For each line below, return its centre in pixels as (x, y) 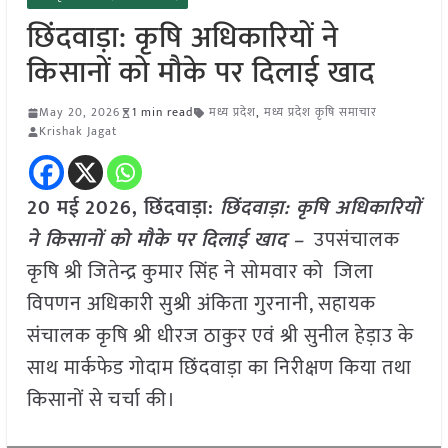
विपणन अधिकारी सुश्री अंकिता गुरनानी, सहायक (201, 304)
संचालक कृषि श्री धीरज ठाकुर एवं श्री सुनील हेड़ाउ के (220, 336)
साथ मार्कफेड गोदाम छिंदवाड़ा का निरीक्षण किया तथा (219, 368)
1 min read (162, 112)
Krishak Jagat (77, 131)
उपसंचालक (351, 240)
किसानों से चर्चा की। (101, 400)
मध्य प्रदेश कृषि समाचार (320, 112)
